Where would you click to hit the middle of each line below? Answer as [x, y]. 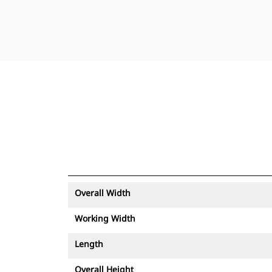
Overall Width [103, 193]
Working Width [105, 218]
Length [89, 244]
